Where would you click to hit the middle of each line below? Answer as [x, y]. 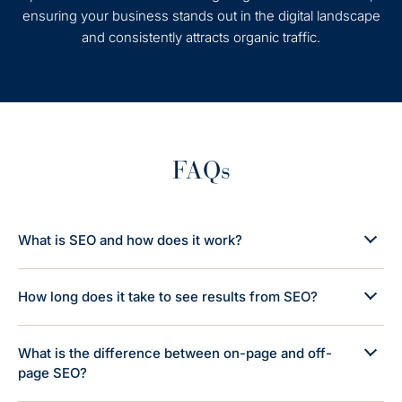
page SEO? [52, 373]
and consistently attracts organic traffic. [201, 37]
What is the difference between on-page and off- [175, 353]
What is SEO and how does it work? [130, 240]
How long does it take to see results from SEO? [168, 297]
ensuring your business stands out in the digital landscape [201, 16]
